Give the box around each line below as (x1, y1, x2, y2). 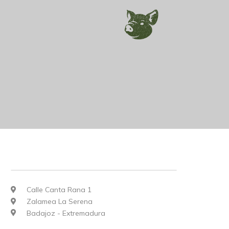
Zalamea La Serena (25, 196, 93, 206)
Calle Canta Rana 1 (25, 185, 92, 194)
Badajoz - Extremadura (25, 208, 106, 218)
